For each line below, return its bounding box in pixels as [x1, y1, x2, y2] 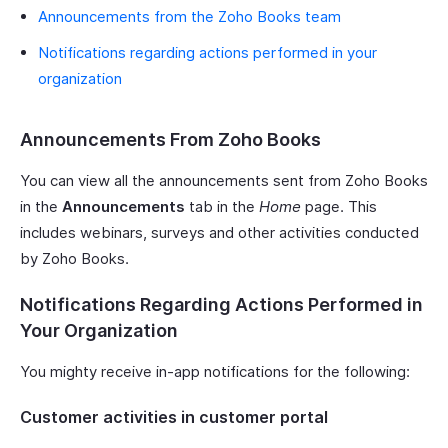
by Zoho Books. [20, 249, 129, 268]
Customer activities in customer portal [20, 407, 328, 427]
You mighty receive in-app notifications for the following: [20, 362, 410, 381]
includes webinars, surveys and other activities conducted [20, 223, 419, 242]
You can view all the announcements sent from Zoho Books [20, 171, 428, 190]
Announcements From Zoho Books [20, 129, 321, 150]
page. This [301, 197, 377, 216]
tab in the [185, 197, 259, 216]
